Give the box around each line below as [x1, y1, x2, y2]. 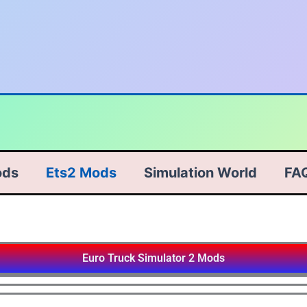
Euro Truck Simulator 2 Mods [82, 251, 225, 265]
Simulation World [144, 164, 257, 181]
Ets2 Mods [46, 164, 116, 181]
